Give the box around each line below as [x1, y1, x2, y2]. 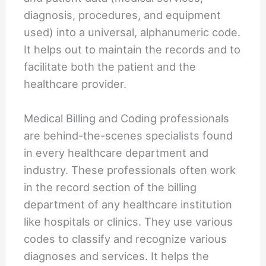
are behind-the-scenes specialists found [24, 129, 233, 142]
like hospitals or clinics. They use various [24, 215, 233, 229]
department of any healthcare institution [24, 198, 233, 211]
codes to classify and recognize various [24, 232, 227, 246]
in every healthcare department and [24, 146, 209, 160]
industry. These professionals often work [24, 163, 236, 177]
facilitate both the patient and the [24, 60, 197, 74]
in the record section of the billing [24, 180, 197, 194]
